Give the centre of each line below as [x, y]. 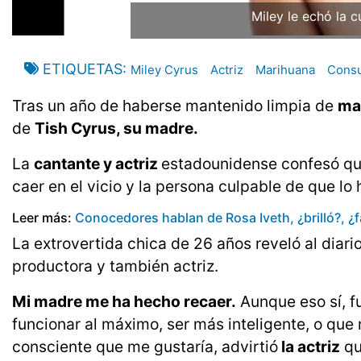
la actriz [309, 347]
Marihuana [285, 70]
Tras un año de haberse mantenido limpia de [175, 106]
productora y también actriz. [115, 266]
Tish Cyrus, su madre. [116, 129]
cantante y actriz [98, 164]
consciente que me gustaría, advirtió [145, 347]
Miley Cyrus [164, 70]
